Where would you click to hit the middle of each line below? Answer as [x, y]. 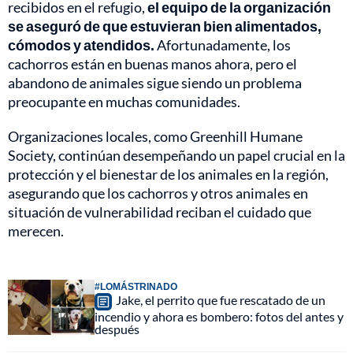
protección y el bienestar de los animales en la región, [168, 175]
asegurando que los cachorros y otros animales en [158, 193]
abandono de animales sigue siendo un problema [155, 83]
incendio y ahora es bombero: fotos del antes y [219, 317]
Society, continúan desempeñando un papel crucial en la [176, 156]
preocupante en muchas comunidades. [124, 102]
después [117, 329]
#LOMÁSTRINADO [136, 287]
